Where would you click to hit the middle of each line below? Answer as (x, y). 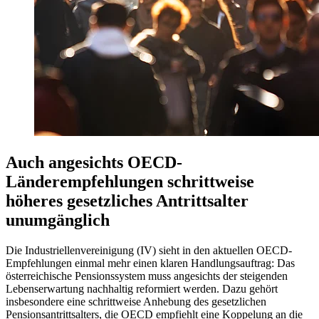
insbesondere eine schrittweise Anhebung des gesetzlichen (136, 301)
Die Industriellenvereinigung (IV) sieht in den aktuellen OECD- (149, 250)
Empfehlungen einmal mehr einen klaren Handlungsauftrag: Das (150, 263)
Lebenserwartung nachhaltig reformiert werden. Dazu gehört (142, 288)
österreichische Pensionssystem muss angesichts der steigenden (147, 276)
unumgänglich (58, 220)
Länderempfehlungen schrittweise (130, 181)
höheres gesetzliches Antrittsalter (127, 200)
